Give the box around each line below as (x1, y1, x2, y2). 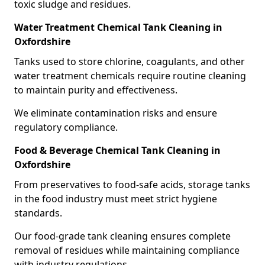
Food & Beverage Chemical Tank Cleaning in (14, 144, 221, 157)
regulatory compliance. (14, 121, 118, 134)
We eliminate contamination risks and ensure (14, 106, 217, 119)
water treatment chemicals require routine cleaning (14, 69, 246, 82)
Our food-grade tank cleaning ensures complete (14, 230, 231, 243)
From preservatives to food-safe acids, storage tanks (14, 178, 250, 191)
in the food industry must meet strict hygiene (14, 192, 217, 205)
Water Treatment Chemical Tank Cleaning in (14, 21, 222, 34)
